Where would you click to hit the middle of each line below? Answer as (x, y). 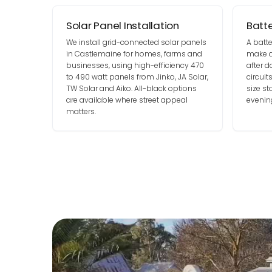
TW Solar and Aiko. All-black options (131, 88)
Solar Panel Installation (122, 25)
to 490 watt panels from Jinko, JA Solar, (137, 77)
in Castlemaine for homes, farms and (134, 54)
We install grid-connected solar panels (136, 42)
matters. (81, 111)
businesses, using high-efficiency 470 (135, 65)
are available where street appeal (127, 100)
